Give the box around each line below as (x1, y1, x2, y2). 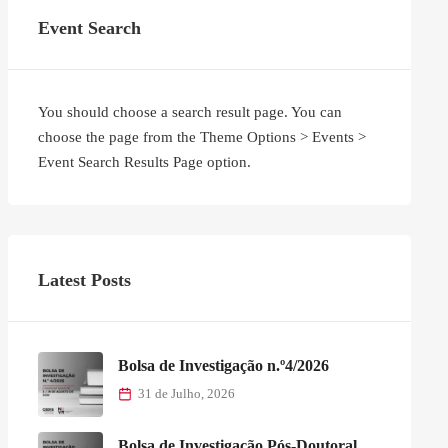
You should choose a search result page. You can (37, 103, 342, 120)
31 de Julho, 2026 (137, 386, 235, 401)
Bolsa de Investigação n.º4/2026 (117, 356, 329, 374)
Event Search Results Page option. (37, 153, 251, 170)
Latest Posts (37, 269, 131, 290)
